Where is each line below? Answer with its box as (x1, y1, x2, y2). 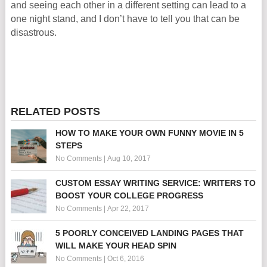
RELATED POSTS (10, 105, 100, 117)
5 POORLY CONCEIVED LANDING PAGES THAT (55, 228, 244, 238)
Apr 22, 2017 (107, 204, 149, 213)
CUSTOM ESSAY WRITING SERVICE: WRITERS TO (55, 178, 256, 188)
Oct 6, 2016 (107, 254, 144, 263)
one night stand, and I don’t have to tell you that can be (10, 14, 240, 24)
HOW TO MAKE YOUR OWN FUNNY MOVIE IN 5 (55, 128, 244, 138)
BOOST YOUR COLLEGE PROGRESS (55, 191, 203, 200)
